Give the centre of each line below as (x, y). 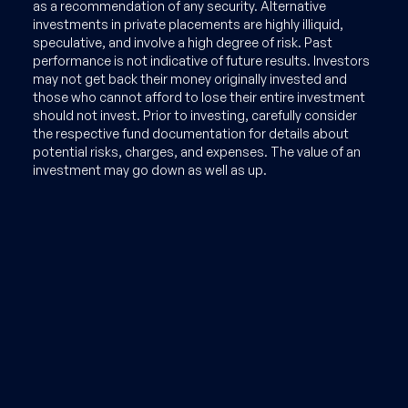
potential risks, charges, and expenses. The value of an (197, 152)
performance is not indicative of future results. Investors (201, 61)
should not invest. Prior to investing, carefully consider (195, 115)
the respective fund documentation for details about (191, 133)
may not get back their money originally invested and (190, 79)
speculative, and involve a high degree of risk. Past (183, 42)
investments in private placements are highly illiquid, (188, 24)
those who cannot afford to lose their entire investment (199, 97)
